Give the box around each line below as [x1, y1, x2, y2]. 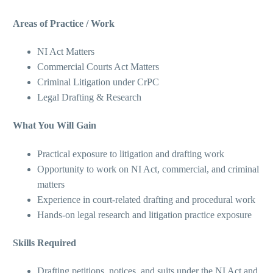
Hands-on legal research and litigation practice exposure [37, 209, 252, 220]
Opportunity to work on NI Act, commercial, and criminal [37, 163, 259, 174]
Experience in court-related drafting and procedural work [37, 194, 255, 205]
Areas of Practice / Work [13, 18, 115, 29]
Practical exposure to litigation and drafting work [37, 148, 224, 159]
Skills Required [13, 237, 76, 248]
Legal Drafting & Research [37, 91, 141, 102]
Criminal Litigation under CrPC [37, 76, 159, 87]
